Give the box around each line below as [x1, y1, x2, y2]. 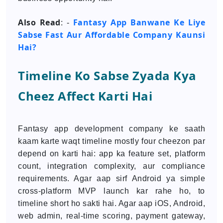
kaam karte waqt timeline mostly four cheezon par [18, 137, 205, 145]
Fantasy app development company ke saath [18, 124, 205, 133]
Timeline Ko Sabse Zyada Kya [18, 67, 197, 84]
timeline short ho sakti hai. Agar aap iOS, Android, [18, 199, 205, 208]
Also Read [18, 17, 61, 28]
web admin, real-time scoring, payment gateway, [18, 212, 205, 220]
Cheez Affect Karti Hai [18, 88, 152, 104]
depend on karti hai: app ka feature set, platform [18, 149, 205, 158]
